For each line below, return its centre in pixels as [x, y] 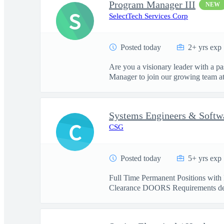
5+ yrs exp [205, 158]
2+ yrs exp [205, 47]
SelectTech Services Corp [148, 16]
